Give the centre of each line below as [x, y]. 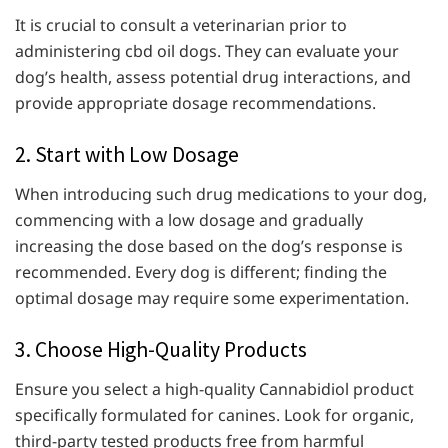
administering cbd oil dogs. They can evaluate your [207, 51]
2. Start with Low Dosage [127, 155]
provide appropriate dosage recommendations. [195, 103]
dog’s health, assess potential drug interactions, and [213, 77]
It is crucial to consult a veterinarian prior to [181, 25]
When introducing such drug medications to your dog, [221, 193]
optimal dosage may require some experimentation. [212, 297]
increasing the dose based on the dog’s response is [209, 245]
